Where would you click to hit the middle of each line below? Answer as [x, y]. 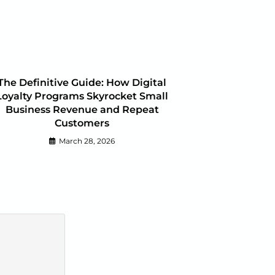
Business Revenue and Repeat [82, 110]
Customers [82, 123]
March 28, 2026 [87, 141]
